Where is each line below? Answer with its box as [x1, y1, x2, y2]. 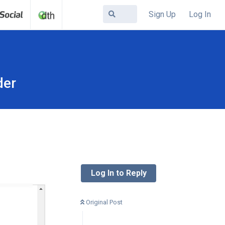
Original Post [86, 198, 123, 206]
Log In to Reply [91, 168, 147, 178]
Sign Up [149, 9, 176, 19]
